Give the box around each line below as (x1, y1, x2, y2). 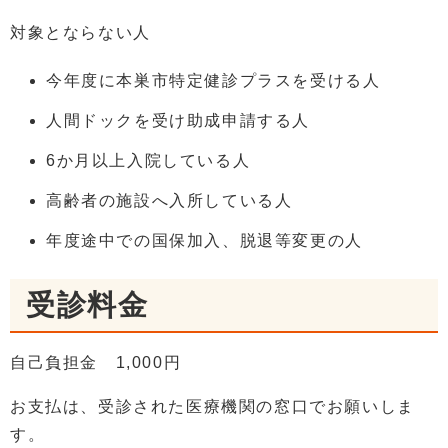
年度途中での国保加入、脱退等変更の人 (46, 232, 363, 250)
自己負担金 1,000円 (10, 354, 182, 372)
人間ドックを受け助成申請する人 (46, 112, 310, 130)
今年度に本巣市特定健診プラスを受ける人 (46, 72, 381, 90)
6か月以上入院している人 (46, 152, 251, 170)
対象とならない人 (10, 24, 151, 42)
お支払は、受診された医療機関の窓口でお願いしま (10, 398, 415, 416)
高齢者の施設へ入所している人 (46, 192, 293, 210)
